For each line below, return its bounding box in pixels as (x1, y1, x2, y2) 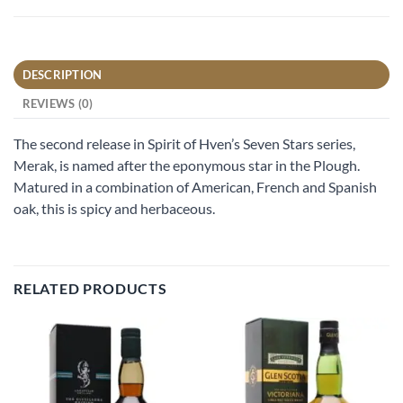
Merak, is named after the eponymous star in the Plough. (13, 157, 360, 175)
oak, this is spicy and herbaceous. (13, 200, 215, 218)
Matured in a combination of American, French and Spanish (13, 178, 377, 196)
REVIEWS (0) (22, 96, 94, 112)
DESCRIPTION (22, 67, 103, 83)
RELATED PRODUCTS (13, 279, 167, 297)
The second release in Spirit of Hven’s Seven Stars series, (13, 135, 355, 153)
